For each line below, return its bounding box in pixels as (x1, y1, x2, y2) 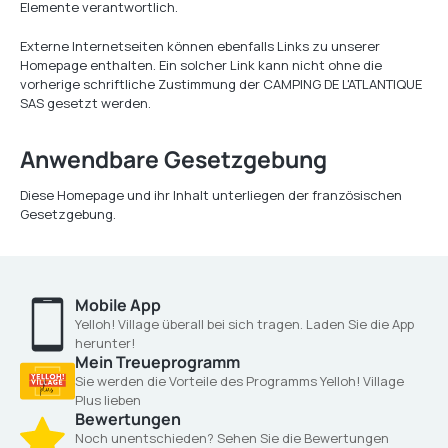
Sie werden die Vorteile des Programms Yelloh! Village (75, 372, 404, 390)
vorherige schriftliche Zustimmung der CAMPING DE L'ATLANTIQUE (20, 75, 422, 93)
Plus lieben (75, 391, 141, 409)
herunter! (75, 334, 135, 352)
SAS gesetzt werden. (20, 94, 151, 112)
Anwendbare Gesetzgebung (20, 143, 327, 175)
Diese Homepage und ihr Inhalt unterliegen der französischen (20, 186, 402, 204)
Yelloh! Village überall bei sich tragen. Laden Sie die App (75, 315, 414, 333)
